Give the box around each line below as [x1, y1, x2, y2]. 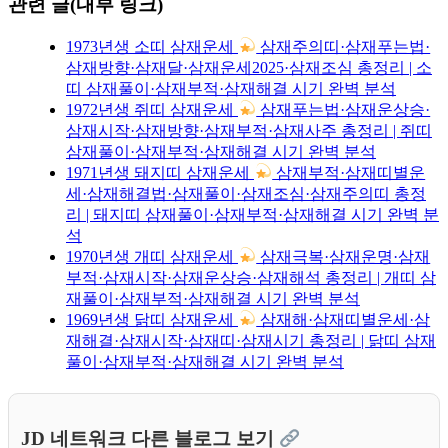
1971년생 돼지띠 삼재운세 [66, 163, 254, 181]
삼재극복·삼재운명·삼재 [256, 247, 431, 265]
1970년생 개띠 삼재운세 [66, 247, 238, 265]
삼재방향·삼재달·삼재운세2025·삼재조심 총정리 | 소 [66, 58, 432, 76]
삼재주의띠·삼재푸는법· [256, 37, 431, 55]
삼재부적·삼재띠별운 [272, 163, 426, 181]
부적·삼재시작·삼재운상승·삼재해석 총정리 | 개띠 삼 [66, 268, 436, 286]
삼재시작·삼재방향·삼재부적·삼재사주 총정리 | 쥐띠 [66, 121, 432, 139]
